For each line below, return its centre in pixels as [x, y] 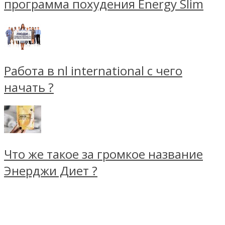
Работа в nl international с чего [93, 70]
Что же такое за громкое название [103, 154]
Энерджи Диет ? [51, 170]
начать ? [29, 87]
